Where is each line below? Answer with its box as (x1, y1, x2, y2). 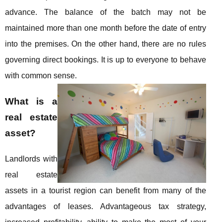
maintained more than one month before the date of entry (5, 24, 206, 32)
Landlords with (5, 155, 57, 163)
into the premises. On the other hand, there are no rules (5, 40, 206, 48)
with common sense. (5, 71, 77, 80)
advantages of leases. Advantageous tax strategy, (5, 202, 206, 211)
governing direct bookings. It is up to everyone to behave (5, 55, 206, 64)
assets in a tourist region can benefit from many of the (5, 186, 206, 195)
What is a (5, 96, 57, 107)
